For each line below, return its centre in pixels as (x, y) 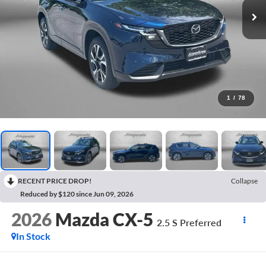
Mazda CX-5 (104, 219)
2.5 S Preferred (189, 223)
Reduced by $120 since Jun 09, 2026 (77, 194)
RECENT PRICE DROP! (55, 180)
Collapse (244, 180)
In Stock (33, 236)
